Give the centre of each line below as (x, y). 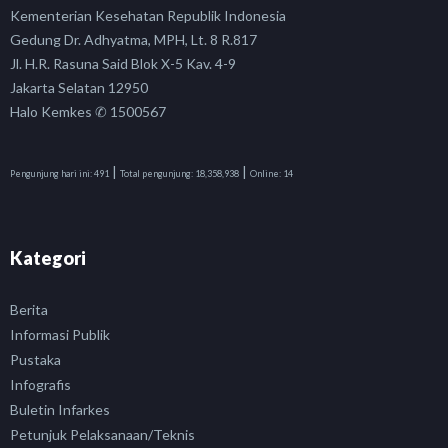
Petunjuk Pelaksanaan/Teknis (102, 434)
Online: (265, 173)
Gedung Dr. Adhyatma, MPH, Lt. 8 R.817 (133, 39)
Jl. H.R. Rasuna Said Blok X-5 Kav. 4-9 (123, 63)
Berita (29, 309)
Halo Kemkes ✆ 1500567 (88, 111)
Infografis (40, 384)
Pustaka (35, 359)
